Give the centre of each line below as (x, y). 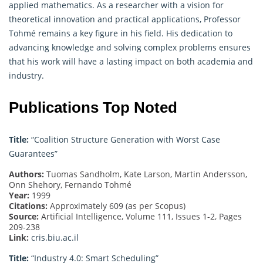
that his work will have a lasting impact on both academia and (131, 61)
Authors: (26, 174)
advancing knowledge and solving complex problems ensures (130, 47)
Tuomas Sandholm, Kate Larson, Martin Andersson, (146, 174)
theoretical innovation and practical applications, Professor (125, 19)
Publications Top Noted (93, 107)
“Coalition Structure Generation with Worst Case (124, 139)
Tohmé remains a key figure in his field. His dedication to (121, 33)
